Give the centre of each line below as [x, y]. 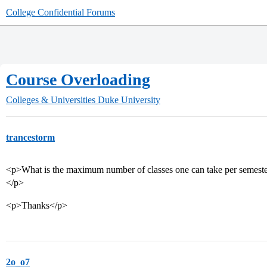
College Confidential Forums [60, 12]
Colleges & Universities [51, 100]
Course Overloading [78, 80]
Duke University [129, 100]
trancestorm [30, 137]
